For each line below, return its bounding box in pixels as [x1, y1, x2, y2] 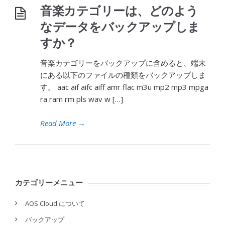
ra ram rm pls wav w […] [40, 94, 123, 104]
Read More [40, 118, 76, 128]
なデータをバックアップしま [40, 18, 200, 35]
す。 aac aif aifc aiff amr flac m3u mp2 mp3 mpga [40, 82, 208, 92]
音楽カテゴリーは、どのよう [40, 2, 198, 19]
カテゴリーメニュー [15, 177, 83, 187]
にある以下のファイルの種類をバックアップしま [40, 70, 206, 80]
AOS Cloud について [25, 199, 85, 208]
